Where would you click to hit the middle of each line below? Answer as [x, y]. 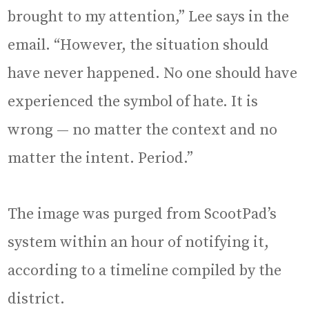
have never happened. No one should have [153, 74]
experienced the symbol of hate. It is [133, 102]
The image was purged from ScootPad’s [142, 215]
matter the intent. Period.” [102, 159]
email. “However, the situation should [139, 46]
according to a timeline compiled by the [145, 271]
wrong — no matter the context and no [143, 130]
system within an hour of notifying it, [139, 243]
